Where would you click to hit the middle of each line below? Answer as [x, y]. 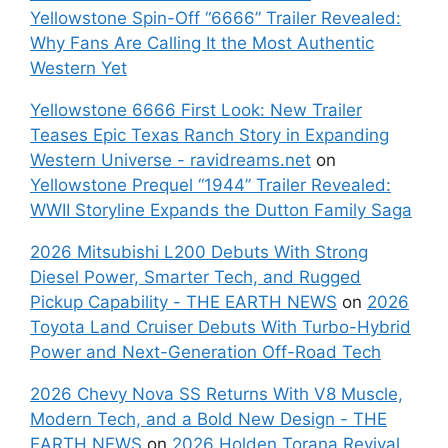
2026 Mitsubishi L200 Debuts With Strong [199, 252]
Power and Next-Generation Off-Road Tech [205, 352]
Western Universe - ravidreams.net [170, 160]
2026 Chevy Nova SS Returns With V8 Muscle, [216, 394]
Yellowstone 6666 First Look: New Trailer [196, 110]
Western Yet [78, 68]
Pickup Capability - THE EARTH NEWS [183, 302]
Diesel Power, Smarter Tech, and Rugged [195, 277]
